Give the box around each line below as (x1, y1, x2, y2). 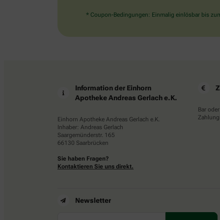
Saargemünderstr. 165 (57, 132, 115, 139)
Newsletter (75, 196, 111, 205)
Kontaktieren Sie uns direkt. (57, 163, 134, 170)
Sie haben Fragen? (57, 155, 109, 163)
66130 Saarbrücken (57, 139, 109, 147)
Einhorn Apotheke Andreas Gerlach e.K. (57, 116, 160, 123)
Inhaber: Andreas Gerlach (57, 124, 123, 131)
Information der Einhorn (75, 84, 151, 92)
